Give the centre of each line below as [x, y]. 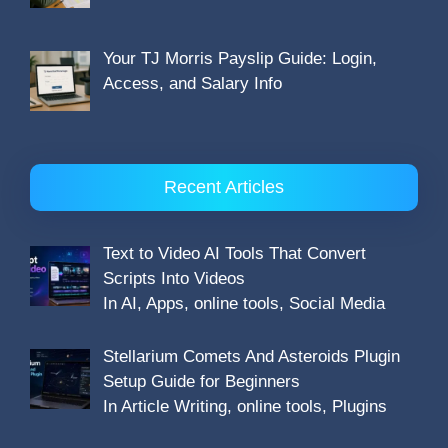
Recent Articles [224, 187]
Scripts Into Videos [173, 279]
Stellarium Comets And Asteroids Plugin [251, 357]
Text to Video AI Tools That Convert [234, 254]
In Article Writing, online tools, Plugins [244, 407]
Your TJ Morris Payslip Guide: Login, [239, 59]
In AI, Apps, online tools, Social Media [243, 304]
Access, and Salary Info [192, 84]
